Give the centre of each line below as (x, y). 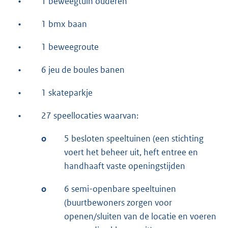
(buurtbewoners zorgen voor (118, 202)
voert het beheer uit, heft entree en (131, 152)
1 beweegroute (70, 47)
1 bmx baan (64, 24)
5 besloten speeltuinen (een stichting (134, 138)
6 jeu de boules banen (83, 69)
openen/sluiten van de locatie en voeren (140, 216)
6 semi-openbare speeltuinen (120, 189)
